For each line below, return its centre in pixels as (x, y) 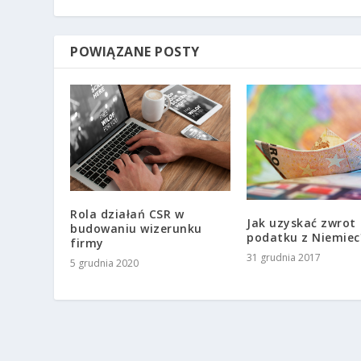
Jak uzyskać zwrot (301, 222)
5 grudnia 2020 (105, 263)
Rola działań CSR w (127, 214)
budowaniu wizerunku (136, 229)
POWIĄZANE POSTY (135, 52)
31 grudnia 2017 (284, 257)
